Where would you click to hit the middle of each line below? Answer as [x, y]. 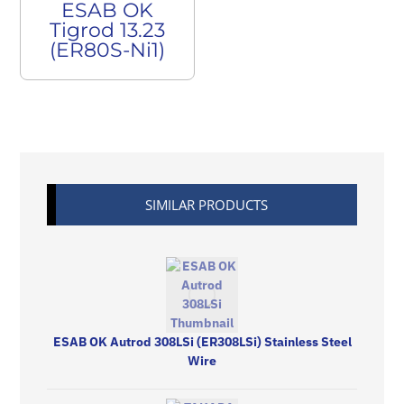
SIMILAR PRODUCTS [207, 205]
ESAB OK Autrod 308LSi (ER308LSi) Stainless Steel [202, 342]
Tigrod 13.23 [108, 30]
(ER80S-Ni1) [108, 50]
